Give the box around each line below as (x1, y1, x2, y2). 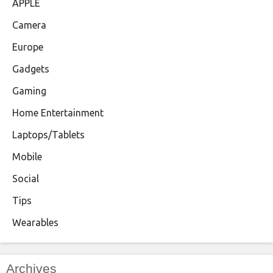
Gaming (12, 85, 46, 96)
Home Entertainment (12, 107, 104, 118)
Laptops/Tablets (12, 129, 85, 140)
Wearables (12, 216, 58, 228)
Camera (12, 19, 46, 30)
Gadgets (12, 63, 49, 74)
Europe (12, 41, 43, 52)
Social (12, 172, 39, 184)
